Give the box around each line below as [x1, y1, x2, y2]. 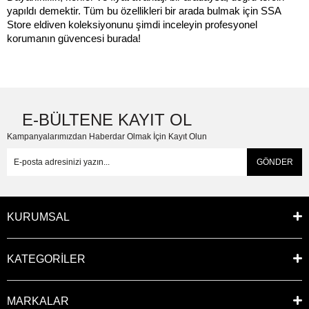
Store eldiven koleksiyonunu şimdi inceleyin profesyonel [7, 19, 257, 30]
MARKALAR [7, 295, 69, 307]
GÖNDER [256, 157, 293, 167]
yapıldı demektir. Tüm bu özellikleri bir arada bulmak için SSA [7, 6, 281, 17]
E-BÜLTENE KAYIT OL [22, 110, 192, 129]
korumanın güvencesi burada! [7, 33, 141, 44]
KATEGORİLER [7, 253, 86, 265]
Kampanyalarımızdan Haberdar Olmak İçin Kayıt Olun [7, 132, 207, 141]
